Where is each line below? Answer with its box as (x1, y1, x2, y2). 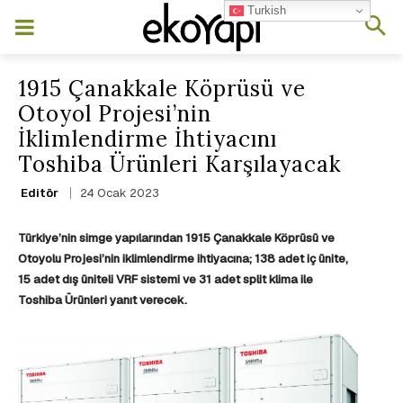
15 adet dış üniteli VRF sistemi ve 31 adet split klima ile (18, 272, 313, 288)
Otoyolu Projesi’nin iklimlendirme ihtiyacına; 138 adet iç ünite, (18, 251, 348, 267)
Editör (21, 185, 58, 200)
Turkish (244, 3, 287, 17)
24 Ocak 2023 (80, 185, 159, 201)
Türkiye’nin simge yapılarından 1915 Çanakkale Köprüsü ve (18, 230, 335, 246)
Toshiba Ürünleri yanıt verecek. (18, 292, 190, 309)
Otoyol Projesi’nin (18, 100, 211, 128)
